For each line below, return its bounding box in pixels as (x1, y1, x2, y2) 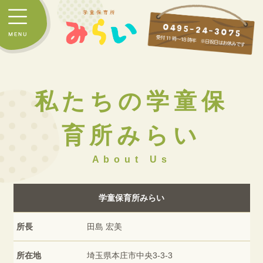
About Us (92, 154, 171, 164)
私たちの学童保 (34, 88, 229, 114)
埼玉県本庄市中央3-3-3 (86, 250, 173, 260)
